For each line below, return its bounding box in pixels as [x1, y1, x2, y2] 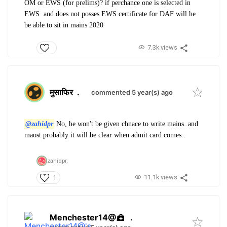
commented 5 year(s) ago [91, 88, 173, 96]
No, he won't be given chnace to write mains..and [54, 120, 198, 128]
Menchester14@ [50, 212, 116, 222]
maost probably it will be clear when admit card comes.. [24, 131, 185, 139]
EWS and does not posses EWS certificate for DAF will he [24, 10, 196, 18]
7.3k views [147, 43, 177, 51]
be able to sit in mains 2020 [24, 21, 103, 29]
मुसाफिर [50, 87, 73, 97]
